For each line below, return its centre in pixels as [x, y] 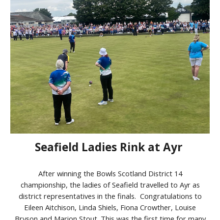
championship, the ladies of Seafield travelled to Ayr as [110, 184]
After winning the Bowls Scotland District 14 [110, 173]
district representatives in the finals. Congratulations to [110, 196]
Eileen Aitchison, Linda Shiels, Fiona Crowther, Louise [110, 207]
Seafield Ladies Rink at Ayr [110, 147]
